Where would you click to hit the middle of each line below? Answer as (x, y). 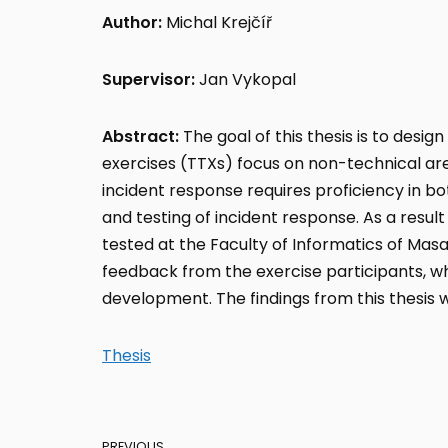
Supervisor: (148, 80)
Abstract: (140, 137)
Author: (134, 23)
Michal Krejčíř (219, 23)
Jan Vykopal (245, 80)
